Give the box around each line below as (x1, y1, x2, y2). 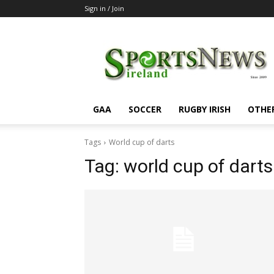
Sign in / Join (84, 4, 124, 13)
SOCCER (128, 103, 161, 115)
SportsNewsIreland (188, 34, 263, 46)
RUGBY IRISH (179, 103, 231, 115)
